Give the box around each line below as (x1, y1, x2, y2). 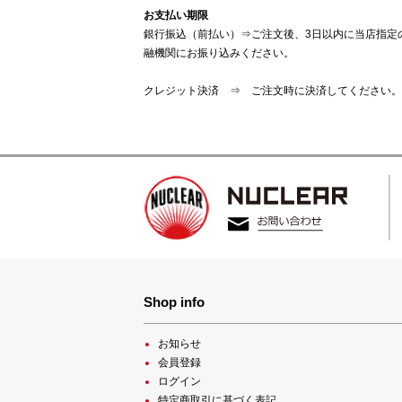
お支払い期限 (144, 9, 208, 22)
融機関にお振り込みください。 (144, 47, 294, 60)
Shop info (144, 294, 205, 310)
